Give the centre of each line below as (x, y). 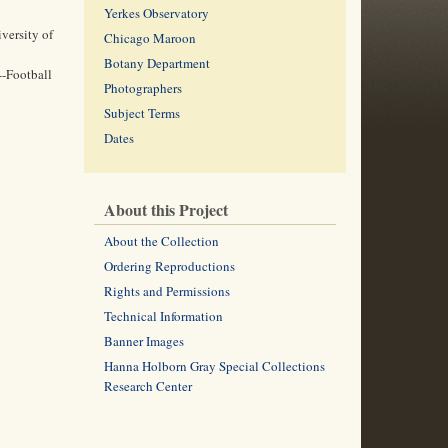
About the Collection (161, 241)
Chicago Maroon (149, 38)
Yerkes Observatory (156, 13)
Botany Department (156, 63)
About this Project (165, 209)
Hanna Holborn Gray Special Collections (214, 366)
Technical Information (163, 316)
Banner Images (143, 341)
